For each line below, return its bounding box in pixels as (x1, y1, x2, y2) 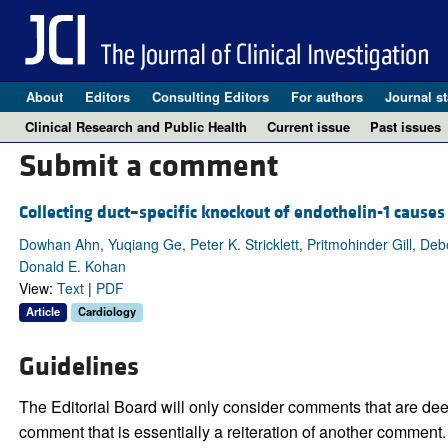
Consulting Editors (151, 87, 269, 106)
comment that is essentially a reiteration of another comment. (18, 420, 446, 444)
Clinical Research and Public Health (25, 117, 247, 136)
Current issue (267, 117, 350, 136)
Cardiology (77, 303, 136, 320)
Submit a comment (18, 147, 279, 187)
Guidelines (18, 350, 139, 385)
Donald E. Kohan (18, 256, 126, 277)
